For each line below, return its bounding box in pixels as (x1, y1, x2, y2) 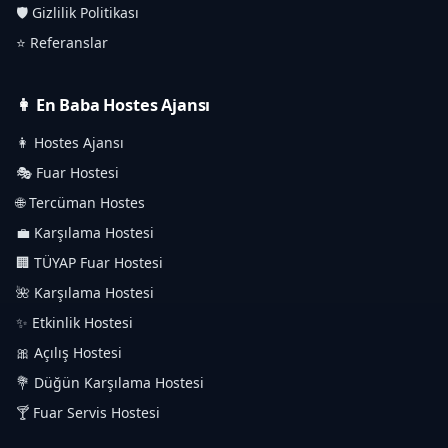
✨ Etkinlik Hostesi (16, 313, 133, 333)
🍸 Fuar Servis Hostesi (16, 403, 160, 423)
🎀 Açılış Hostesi (16, 343, 122, 363)
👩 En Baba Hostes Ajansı (16, 94, 211, 117)
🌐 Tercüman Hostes (16, 193, 145, 213)
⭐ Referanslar (16, 33, 108, 53)
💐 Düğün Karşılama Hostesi (16, 373, 204, 393)
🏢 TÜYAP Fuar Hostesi (16, 253, 163, 273)
